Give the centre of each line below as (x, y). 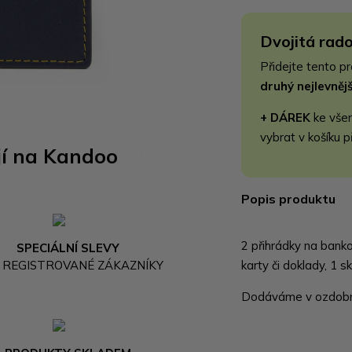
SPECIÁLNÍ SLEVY (68, 247)
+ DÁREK (286, 117)
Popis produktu (289, 199)
